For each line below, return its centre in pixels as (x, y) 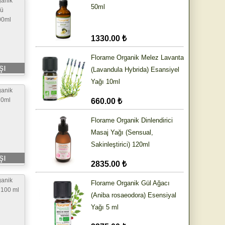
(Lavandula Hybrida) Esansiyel (135, 70)
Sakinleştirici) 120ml (120, 145)
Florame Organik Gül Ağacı (130, 183)
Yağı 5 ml (105, 207)
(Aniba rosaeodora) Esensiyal (134, 195)
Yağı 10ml (105, 82)
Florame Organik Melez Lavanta (137, 58)
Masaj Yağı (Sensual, (122, 133)
